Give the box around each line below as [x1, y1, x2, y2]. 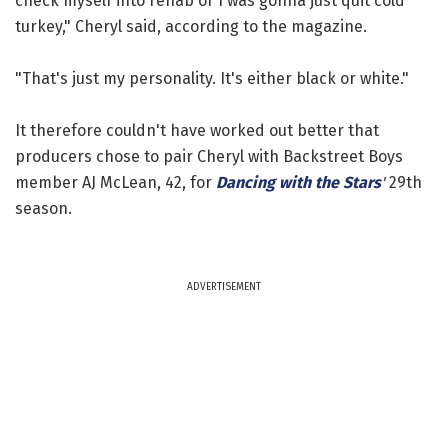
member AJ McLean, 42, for [15, 172, 216, 192]
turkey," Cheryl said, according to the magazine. [15, 16, 367, 36]
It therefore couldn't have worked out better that [15, 120, 379, 140]
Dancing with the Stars [216, 172, 381, 192]
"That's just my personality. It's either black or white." [15, 68, 409, 88]
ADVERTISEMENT [187, 280, 261, 293]
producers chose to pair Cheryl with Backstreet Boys [15, 146, 403, 166]
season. [15, 198, 72, 218]
